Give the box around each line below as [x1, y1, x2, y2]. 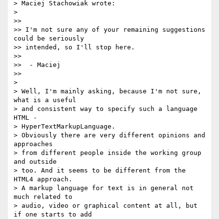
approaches [14, 140, 53, 148]
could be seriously [14, 35, 84, 43]
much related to [14, 193, 72, 201]
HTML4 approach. [14, 175, 72, 183]
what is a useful [14, 96, 76, 104]
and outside [14, 158, 57, 166]
